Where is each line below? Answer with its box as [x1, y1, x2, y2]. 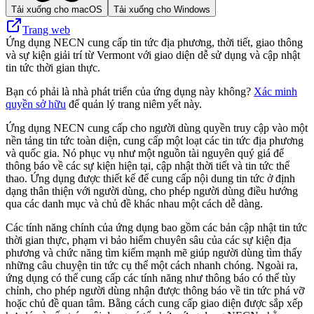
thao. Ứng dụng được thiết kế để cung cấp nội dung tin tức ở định [6, 172, 295, 184]
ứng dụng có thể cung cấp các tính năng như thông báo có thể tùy [6, 271, 296, 284]
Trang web [22, 23, 70, 36]
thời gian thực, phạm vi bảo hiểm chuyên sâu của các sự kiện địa [6, 233, 291, 246]
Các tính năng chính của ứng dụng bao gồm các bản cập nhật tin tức [6, 221, 307, 233]
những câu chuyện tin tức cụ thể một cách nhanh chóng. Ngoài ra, [6, 259, 298, 271]
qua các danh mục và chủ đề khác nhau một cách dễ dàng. [6, 197, 263, 210]
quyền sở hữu [6, 97, 66, 110]
